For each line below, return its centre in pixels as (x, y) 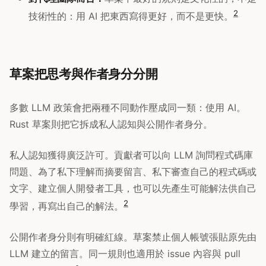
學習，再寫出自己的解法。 (66, 206)
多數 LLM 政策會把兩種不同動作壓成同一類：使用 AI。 (128, 107)
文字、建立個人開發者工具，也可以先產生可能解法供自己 (133, 188)
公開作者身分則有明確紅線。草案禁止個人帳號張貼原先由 (133, 237)
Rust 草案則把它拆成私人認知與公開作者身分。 (111, 124)
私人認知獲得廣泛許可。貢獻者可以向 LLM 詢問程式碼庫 (131, 155)
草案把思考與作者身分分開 (84, 74)
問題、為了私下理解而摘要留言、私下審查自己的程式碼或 (133, 171)
